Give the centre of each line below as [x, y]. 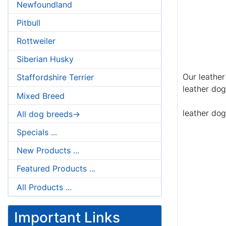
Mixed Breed [41, 96]
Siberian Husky [45, 59]
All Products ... [44, 187]
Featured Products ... [56, 169]
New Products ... [48, 151]
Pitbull [29, 22]
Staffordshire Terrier [55, 77]
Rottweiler [36, 41]
